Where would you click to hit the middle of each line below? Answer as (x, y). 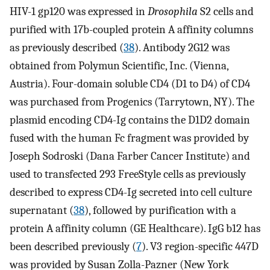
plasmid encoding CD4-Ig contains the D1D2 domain (130, 120)
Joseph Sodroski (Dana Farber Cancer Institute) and (130, 156)
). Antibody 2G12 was (182, 47)
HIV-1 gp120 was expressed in (79, 11)
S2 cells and (226, 11)
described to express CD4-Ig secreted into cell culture (131, 192)
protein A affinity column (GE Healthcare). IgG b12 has (135, 228)
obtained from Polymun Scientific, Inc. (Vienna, (119, 65)
